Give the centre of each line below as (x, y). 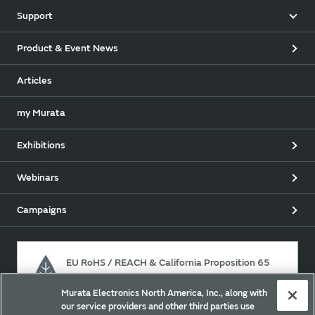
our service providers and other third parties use (158, 307)
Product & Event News (67, 49)
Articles (34, 81)
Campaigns (42, 210)
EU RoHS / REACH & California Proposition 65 (168, 263)
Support (35, 16)
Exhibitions (41, 146)
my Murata (41, 113)
